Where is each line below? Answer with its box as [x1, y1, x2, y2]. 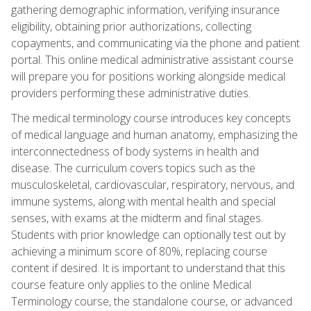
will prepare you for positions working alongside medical [11, 68, 285, 84]
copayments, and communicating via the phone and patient [11, 35, 300, 51]
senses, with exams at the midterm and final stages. [11, 210, 263, 226]
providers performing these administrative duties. [11, 85, 251, 101]
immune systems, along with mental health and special [11, 193, 276, 209]
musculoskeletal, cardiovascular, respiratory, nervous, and [11, 176, 294, 192]
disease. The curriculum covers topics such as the [11, 160, 255, 176]
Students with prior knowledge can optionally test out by [11, 226, 285, 242]
